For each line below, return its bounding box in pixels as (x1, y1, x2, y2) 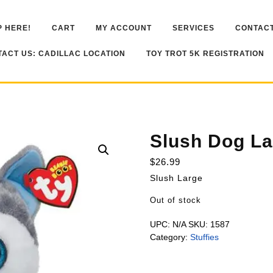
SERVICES (172, 24, 214, 32)
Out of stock (149, 196, 201, 205)
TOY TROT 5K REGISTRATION (146, 49, 264, 58)
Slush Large (149, 173, 203, 183)
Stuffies (190, 232, 219, 242)
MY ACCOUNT (96, 24, 152, 32)
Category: (149, 232, 190, 242)
